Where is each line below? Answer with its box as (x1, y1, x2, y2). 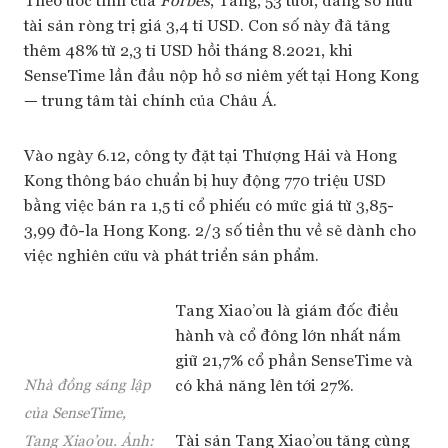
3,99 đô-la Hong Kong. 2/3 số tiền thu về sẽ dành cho (24, 219, 416, 240)
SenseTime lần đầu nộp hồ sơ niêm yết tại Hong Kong (24, 64, 419, 85)
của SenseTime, (24, 402, 126, 421)
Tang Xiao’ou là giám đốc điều (175, 299, 399, 320)
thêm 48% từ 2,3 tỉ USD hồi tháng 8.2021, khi (24, 39, 353, 60)
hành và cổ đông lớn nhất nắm (175, 324, 401, 345)
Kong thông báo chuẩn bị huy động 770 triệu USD (24, 169, 386, 190)
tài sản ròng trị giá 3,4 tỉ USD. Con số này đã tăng (24, 14, 390, 35)
